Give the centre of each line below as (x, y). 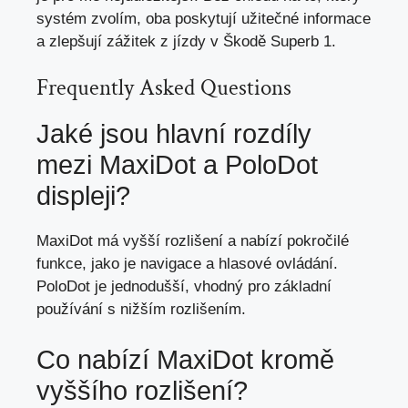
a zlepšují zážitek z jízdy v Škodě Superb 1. (186, 41)
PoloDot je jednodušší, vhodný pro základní (184, 287)
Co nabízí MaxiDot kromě (185, 359)
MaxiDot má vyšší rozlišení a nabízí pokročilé (193, 241)
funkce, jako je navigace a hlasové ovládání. (187, 264)
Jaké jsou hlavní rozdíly (174, 134)
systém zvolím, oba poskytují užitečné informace (204, 18)
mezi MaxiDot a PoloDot (177, 165)
